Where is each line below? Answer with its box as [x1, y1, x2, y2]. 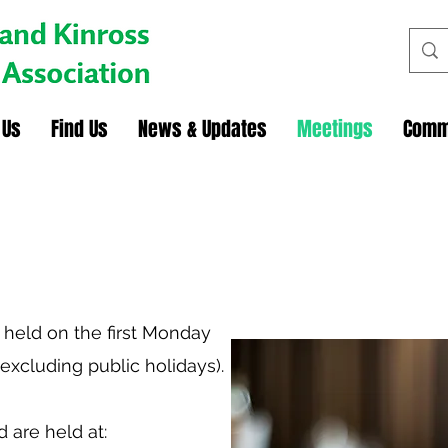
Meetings [297, 114, 373, 144]
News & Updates [138, 114, 267, 144]
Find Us [51, 114, 108, 144]
